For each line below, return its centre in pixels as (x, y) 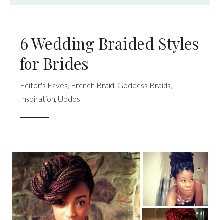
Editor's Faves (44, 85)
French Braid (93, 85)
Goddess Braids (144, 85)
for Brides (54, 63)
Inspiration (37, 99)
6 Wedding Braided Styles (110, 43)
